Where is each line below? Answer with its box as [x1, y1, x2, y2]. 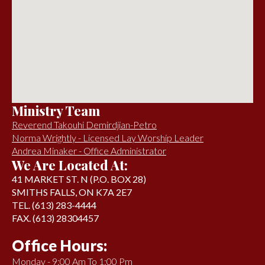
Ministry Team [12, 101, 100, 119]
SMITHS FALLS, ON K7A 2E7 [12, 186, 132, 198]
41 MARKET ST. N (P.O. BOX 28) [12, 173, 146, 185]
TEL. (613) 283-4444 [12, 199, 96, 211]
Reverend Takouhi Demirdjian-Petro [12, 118, 157, 130]
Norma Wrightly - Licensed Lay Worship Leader [12, 131, 203, 143]
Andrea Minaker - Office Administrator [12, 144, 166, 156]
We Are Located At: [12, 156, 128, 174]
